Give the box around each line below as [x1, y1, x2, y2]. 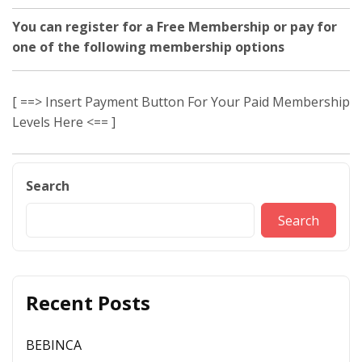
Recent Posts [26, 289, 150, 316]
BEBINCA [26, 336, 82, 354]
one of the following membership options [12, 38, 284, 56]
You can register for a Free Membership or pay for [12, 18, 337, 36]
